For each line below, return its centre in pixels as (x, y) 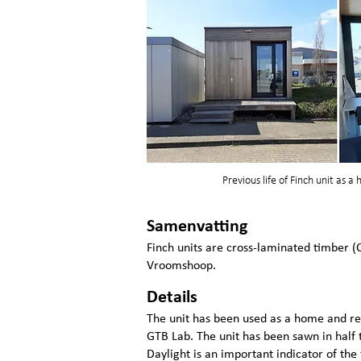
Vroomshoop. (181, 266)
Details (172, 298)
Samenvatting (197, 227)
